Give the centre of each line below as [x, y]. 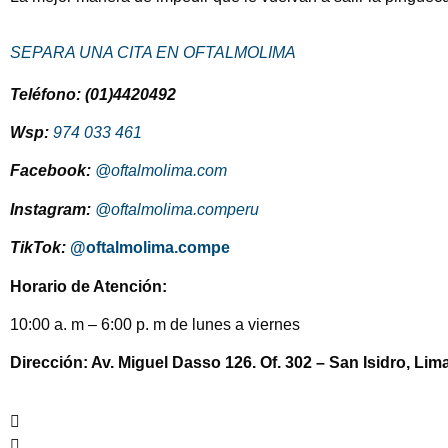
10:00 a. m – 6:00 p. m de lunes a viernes [155, 325]
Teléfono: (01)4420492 [93, 94]
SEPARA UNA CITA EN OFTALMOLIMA [153, 52]
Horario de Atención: [88, 286]
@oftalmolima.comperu [177, 209]
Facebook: [52, 171]
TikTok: [38, 248]
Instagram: [52, 209]
